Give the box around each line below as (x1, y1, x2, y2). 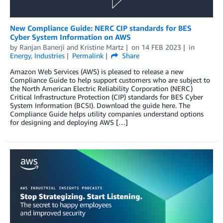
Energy (10, 51, 31, 60)
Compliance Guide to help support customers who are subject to (10, 75, 210, 84)
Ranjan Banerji (19, 42, 65, 51)
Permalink (72, 51, 104, 60)
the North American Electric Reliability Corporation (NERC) (10, 84, 193, 93)
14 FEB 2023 (141, 42, 181, 51)
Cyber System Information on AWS (10, 32, 131, 41)
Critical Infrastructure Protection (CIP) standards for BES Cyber (10, 92, 203, 101)
